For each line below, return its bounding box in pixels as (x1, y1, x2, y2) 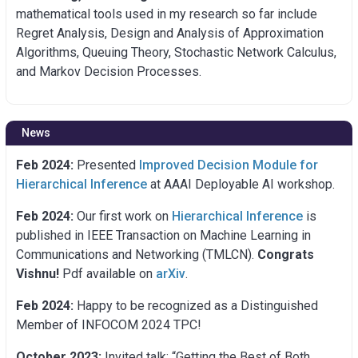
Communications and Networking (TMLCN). (16, 246, 257, 262)
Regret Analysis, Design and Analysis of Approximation (16, 25, 324, 41)
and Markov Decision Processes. (16, 63, 201, 79)
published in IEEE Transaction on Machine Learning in (16, 227, 311, 243)
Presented (74, 157, 139, 173)
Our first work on (74, 208, 172, 224)
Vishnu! (16, 265, 62, 281)
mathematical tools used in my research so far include (16, 6, 317, 22)
